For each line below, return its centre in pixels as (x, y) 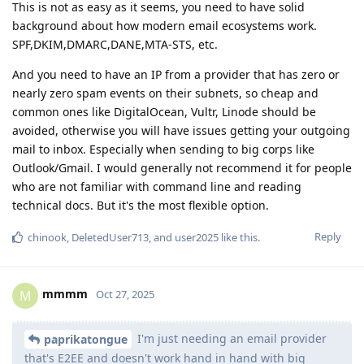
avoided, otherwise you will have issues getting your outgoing (181, 130)
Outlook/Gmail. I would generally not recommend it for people (182, 167)
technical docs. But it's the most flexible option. (141, 205)
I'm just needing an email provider (230, 338)
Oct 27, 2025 (125, 295)
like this (238, 237)
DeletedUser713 (110, 237)
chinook (47, 237)
